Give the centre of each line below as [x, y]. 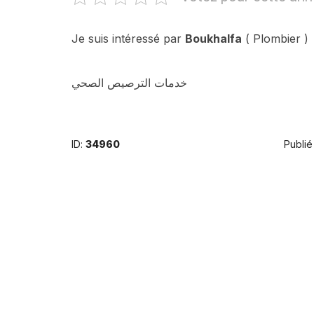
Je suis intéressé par [128, 39]
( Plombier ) [275, 39]
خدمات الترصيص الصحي [129, 83]
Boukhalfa [213, 39]
